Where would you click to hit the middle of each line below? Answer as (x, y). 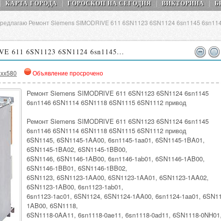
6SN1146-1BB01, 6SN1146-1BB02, (77, 168)
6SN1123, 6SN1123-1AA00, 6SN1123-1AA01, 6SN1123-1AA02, (118, 177)
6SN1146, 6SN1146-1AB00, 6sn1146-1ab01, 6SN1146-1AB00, (116, 159)
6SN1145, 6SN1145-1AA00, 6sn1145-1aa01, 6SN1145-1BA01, (116, 140)
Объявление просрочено (68, 73)
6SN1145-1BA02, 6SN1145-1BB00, (77, 149)
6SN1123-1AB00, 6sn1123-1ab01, (75, 187)
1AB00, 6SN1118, (52, 205)
